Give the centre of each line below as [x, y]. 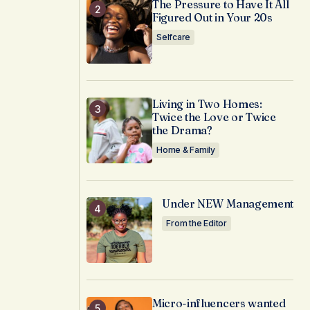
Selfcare [174, 37]
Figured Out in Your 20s [212, 18]
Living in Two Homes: [207, 104]
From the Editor [197, 224]
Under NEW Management [228, 204]
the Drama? [182, 130]
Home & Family [186, 150]
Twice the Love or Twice [214, 117]
